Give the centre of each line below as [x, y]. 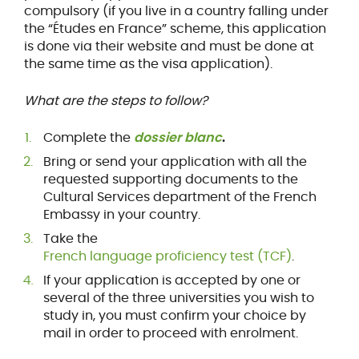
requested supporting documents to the [170, 179]
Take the [70, 238]
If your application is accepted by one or [171, 280]
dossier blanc [177, 137]
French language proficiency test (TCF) [167, 256]
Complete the [88, 137]
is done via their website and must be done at [169, 46]
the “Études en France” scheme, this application [175, 28]
